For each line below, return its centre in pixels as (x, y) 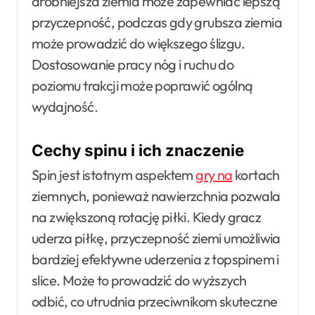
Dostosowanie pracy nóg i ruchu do (133, 64)
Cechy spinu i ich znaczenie (138, 150)
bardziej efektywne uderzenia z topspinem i (155, 259)
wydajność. (65, 106)
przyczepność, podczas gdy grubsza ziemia (157, 22)
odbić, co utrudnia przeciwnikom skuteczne (155, 302)
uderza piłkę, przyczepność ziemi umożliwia (156, 238)
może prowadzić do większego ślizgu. (138, 43)
